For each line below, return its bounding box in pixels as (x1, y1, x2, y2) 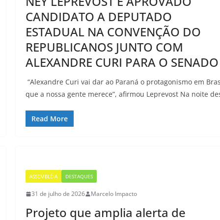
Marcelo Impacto (91, 190, 137, 198)
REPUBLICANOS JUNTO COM (26, 39, 184, 55)
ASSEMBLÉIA (29, 173, 58, 180)
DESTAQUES (65, 173, 93, 180)
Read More (31, 114, 68, 124)
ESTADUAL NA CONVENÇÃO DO (26, 24, 201, 40)
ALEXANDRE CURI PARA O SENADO (26, 54, 219, 71)
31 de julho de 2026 (31, 190, 85, 198)
